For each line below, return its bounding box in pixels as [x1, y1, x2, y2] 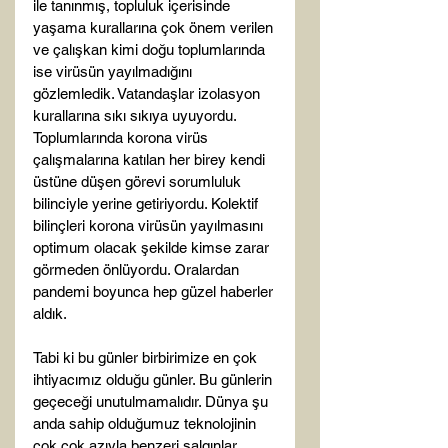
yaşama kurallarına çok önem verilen [33, 19, 277, 36]
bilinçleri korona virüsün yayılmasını [33, 217, 267, 234]
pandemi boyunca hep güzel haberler [33, 283, 277, 300]
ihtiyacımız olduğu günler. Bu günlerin [33, 371, 276, 388]
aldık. [33, 305, 67, 322]
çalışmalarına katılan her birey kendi [33, 151, 269, 168]
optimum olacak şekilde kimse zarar [33, 239, 273, 256]
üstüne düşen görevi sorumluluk [33, 173, 245, 190]
